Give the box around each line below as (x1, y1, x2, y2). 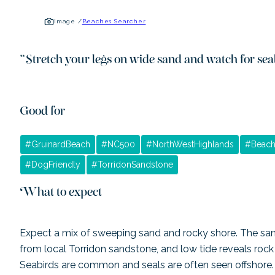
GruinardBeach (31, 139, 90, 149)
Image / (54, 17, 82, 25)
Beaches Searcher (82, 17, 146, 25)
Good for (20, 106, 65, 122)
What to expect (20, 187, 102, 203)
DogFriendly (31, 159, 80, 169)
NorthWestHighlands (152, 139, 234, 149)
